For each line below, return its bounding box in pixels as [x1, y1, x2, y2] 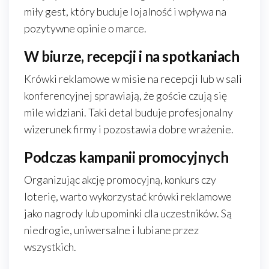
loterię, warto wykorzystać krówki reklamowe [24, 190, 232, 203]
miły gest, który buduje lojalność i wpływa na [24, 5, 226, 18]
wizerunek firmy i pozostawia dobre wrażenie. [24, 122, 234, 136]
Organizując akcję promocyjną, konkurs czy [24, 173, 216, 186]
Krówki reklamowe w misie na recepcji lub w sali [24, 72, 242, 85]
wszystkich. [24, 240, 76, 253]
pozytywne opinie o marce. [24, 22, 147, 35]
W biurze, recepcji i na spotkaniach [24, 47, 240, 65]
